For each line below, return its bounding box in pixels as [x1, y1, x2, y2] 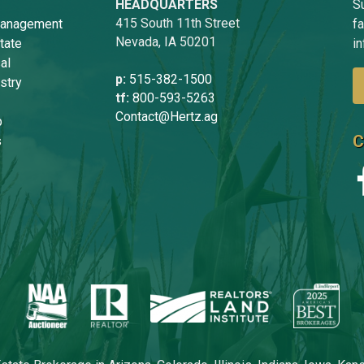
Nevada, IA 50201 [115, 34, 216, 50]
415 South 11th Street [115, 15, 240, 31]
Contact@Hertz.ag [115, 109, 218, 124]
